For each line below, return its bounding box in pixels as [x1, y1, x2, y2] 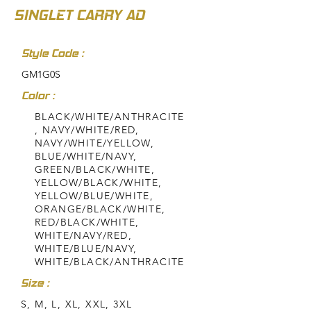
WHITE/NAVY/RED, [35, 229, 132, 242]
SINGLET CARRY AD [14, 6, 144, 24]
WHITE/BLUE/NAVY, [35, 242, 137, 255]
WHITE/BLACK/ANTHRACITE [35, 255, 185, 269]
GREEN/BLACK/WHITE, [35, 163, 155, 176]
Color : [22, 89, 55, 103]
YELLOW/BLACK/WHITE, [35, 176, 162, 190]
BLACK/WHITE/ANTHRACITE [35, 110, 185, 124]
